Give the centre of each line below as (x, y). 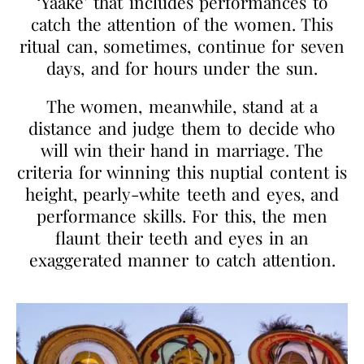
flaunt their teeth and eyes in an (182, 237)
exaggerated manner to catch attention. (182, 259)
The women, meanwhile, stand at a (182, 105)
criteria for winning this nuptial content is (182, 171)
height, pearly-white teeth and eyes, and (182, 193)
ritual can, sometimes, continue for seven (182, 45)
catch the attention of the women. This (182, 23)
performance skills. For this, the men (182, 215)
